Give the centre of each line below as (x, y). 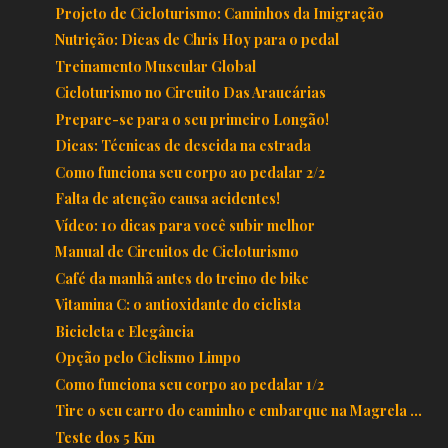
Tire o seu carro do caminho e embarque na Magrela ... (238, 411)
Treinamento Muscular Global (155, 66)
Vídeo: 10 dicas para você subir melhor (184, 225)
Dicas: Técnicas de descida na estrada (182, 146)
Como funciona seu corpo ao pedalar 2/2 (189, 172)
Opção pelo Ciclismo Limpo (147, 358)
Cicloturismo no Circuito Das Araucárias (190, 93)
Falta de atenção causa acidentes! (167, 199)
